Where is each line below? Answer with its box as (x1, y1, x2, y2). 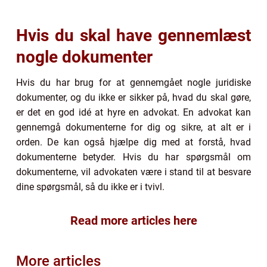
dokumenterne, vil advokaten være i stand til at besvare (16, 166, 251, 178)
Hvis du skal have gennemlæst (16, 26, 251, 46)
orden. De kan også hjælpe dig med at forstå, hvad (16, 136, 251, 148)
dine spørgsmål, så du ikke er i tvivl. (16, 181, 164, 193)
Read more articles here (70, 213, 197, 228)
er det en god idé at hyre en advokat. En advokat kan (16, 107, 251, 119)
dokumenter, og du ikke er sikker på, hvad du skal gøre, (16, 92, 251, 104)
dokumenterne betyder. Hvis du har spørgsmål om (16, 151, 251, 163)
